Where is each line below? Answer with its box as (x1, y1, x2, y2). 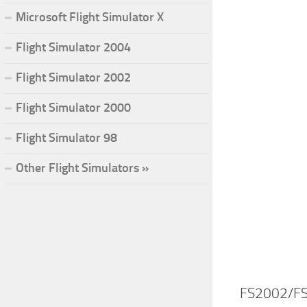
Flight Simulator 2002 (16, 69, 131, 85)
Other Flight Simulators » (16, 160, 149, 175)
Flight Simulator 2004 (16, 39, 131, 55)
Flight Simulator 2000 (16, 99, 131, 115)
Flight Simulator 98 (16, 130, 117, 145)
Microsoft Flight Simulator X (16, 9, 164, 25)
